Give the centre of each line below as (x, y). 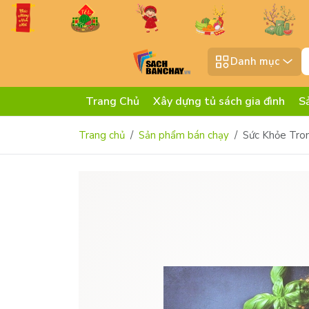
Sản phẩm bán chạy (184, 136)
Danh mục (255, 62)
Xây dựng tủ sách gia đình (219, 102)
